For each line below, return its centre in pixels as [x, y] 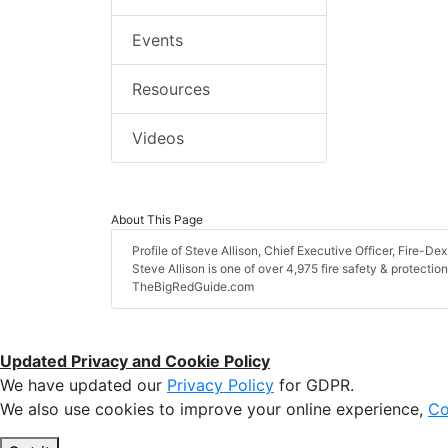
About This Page [157, 220]
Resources [171, 89]
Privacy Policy [220, 385]
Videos [158, 138]
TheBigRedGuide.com [193, 287]
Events [157, 40]
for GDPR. [314, 385]
